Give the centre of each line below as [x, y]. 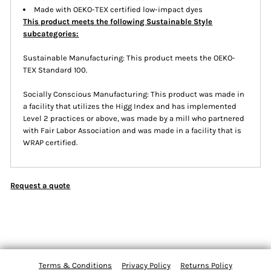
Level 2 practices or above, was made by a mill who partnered [134, 119]
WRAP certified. [51, 143]
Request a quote [41, 186]
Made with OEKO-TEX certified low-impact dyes [119, 10]
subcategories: [51, 34]
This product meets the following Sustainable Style [118, 22]
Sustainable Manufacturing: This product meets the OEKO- [129, 58]
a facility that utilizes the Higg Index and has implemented [130, 106]
